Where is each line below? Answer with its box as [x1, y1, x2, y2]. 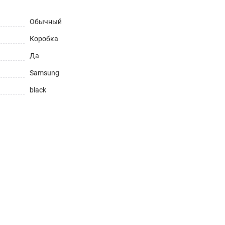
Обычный [30, 17, 62, 26]
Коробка [30, 34, 58, 43]
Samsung [30, 68, 59, 77]
